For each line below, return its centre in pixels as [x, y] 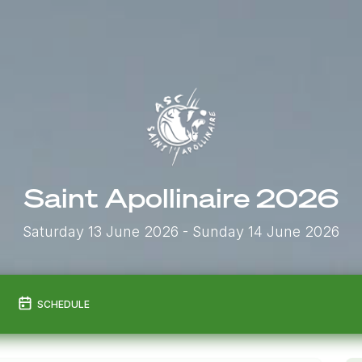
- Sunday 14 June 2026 [259, 231]
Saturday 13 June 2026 [101, 231]
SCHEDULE [63, 304]
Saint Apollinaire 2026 [181, 198]
